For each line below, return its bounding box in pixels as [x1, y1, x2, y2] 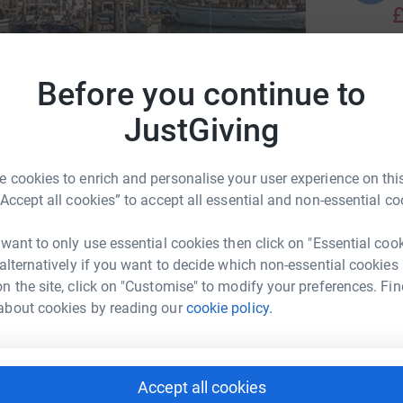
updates [254, 212, 306, 230]
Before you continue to [37, 75, 366, 113]
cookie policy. [185, 299, 273, 317]
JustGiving [124, 111, 279, 149]
